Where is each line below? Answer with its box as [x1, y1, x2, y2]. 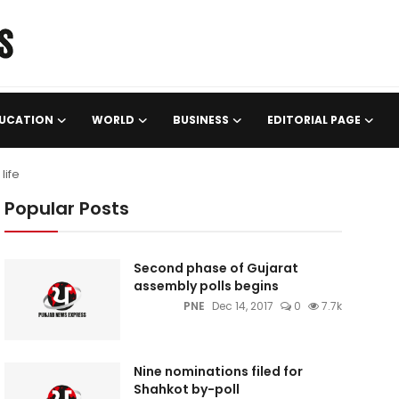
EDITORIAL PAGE [267, 112, 361, 127]
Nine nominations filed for [133, 362, 303, 380]
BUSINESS [173, 112, 229, 127]
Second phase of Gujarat [133, 259, 298, 277]
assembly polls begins [133, 277, 279, 295]
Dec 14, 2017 [211, 298, 273, 313]
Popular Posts [4, 196, 129, 221]
